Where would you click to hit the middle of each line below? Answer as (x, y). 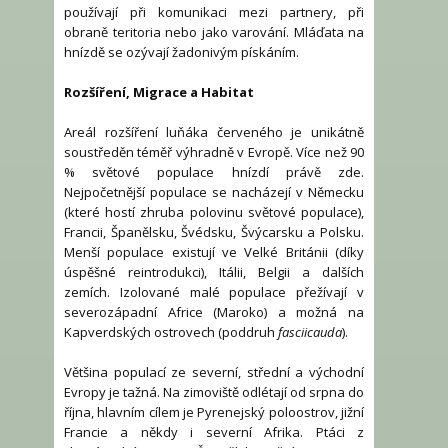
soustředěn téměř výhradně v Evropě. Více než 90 (214, 152)
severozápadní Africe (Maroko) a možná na (214, 312)
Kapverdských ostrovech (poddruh (171, 332)
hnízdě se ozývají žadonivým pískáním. (181, 52)
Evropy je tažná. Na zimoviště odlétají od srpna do (214, 392)
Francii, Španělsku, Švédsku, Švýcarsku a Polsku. (214, 232)
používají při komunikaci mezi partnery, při (214, 12)
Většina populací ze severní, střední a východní (214, 372)
